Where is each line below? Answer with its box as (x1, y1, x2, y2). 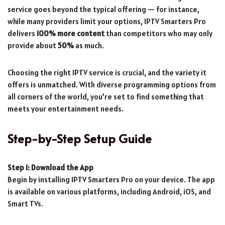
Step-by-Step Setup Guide (8, 130, 152, 147)
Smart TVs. (8, 198, 43, 208)
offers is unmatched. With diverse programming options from (8, 79, 216, 89)
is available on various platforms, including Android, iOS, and (8, 186, 211, 196)
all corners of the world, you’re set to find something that (8, 91, 204, 101)
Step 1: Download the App (8, 162, 93, 172)
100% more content (37, 28, 104, 38)
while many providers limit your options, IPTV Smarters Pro (8, 16, 206, 26)
